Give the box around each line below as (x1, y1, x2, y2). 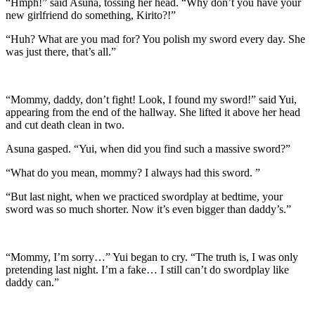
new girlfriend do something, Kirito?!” (6, 9, 176, 22)
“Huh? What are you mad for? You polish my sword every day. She (6, 33, 305, 46)
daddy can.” (6, 276, 59, 289)
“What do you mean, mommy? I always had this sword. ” (6, 167, 260, 179)
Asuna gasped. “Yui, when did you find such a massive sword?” (6, 143, 290, 155)
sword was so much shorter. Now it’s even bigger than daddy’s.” (6, 203, 291, 216)
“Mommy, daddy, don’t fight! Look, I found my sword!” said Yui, (6, 94, 297, 106)
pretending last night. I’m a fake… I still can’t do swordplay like (6, 264, 289, 276)
